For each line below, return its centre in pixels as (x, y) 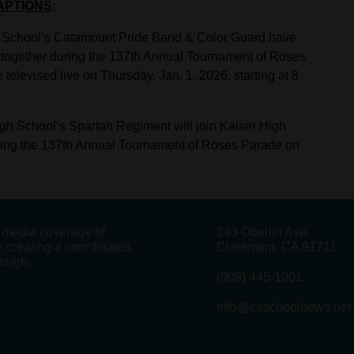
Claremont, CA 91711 (277, 247)
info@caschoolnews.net (284, 307)
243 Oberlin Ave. (263, 232)
